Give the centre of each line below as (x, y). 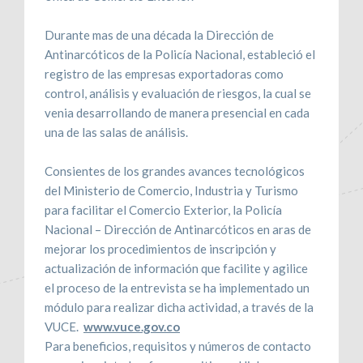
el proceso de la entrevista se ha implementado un (177, 287)
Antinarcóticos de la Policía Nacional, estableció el (180, 54)
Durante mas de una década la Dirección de (159, 34)
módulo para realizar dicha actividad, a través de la (179, 307)
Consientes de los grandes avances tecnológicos (175, 171)
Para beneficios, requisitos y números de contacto (178, 346)
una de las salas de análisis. (116, 132)
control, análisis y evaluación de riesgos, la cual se (178, 93)
